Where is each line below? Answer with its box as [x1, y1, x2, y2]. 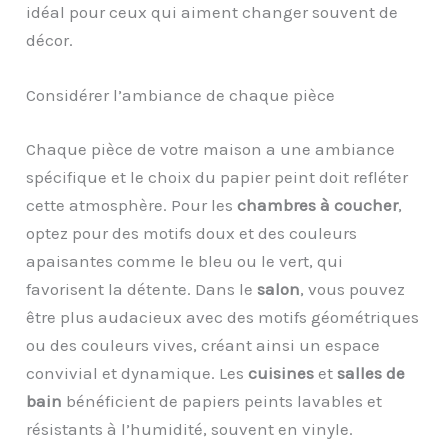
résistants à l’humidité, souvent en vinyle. [26, 418, 354, 439]
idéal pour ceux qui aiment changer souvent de [26, 2, 399, 23]
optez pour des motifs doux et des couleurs [26, 222, 358, 243]
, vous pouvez [300, 278, 406, 299]
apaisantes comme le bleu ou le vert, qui [26, 250, 344, 271]
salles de [337, 362, 406, 383]
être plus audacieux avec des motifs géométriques [26, 306, 420, 327]
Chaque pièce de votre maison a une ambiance [26, 138, 396, 159]
